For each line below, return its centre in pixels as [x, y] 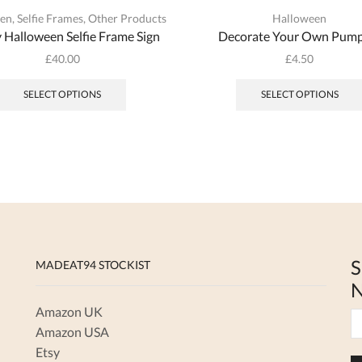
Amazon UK [69, 312]
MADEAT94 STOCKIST [93, 264]
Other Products [128, 18]
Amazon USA [72, 332]
